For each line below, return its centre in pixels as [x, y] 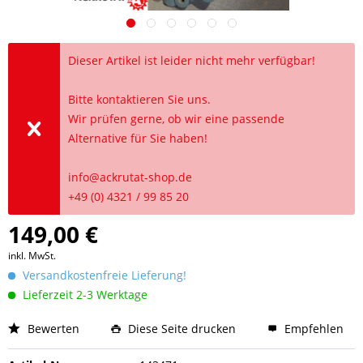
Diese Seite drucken [182, 329]
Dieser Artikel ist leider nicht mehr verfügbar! [192, 60]
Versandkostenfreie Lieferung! [103, 275]
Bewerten [52, 329]
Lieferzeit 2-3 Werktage [83, 295]
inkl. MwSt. [32, 256]
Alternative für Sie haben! [138, 138]
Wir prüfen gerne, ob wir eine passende [177, 119]
